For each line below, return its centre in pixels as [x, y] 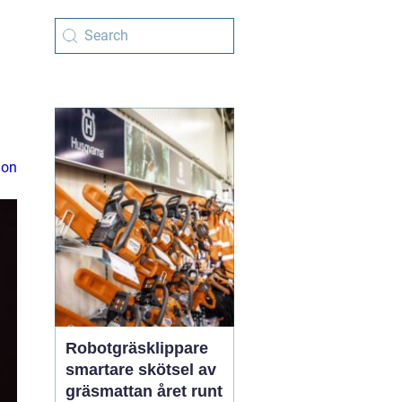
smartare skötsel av [141, 370]
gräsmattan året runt [144, 391]
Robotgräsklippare [137, 348]
